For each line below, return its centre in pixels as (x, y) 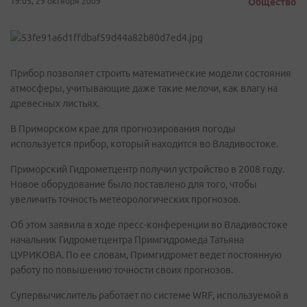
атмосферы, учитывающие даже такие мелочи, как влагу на (144, 88)
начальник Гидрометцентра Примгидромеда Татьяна (127, 240)
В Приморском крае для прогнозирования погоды (123, 129)
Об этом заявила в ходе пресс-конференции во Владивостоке (149, 225)
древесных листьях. (55, 103)
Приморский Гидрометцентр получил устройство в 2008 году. (147, 169)
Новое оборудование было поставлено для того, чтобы (134, 184)
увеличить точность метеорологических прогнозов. (125, 199)
